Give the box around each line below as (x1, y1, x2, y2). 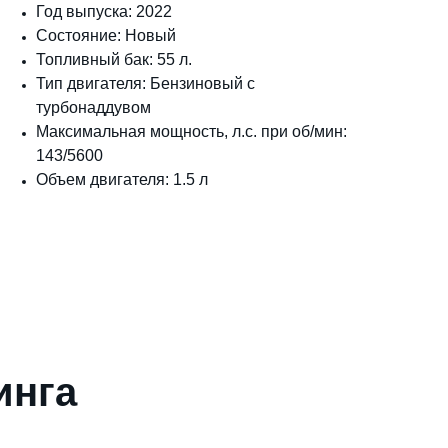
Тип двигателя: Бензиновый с (36, 75, 255, 93)
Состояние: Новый (36, 27, 176, 45)
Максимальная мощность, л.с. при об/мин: (36, 123, 347, 141)
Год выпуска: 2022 (36, 3, 172, 21)
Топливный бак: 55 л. (36, 51, 192, 69)
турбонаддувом (36, 99, 151, 117)
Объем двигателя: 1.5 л (36, 171, 208, 189)
